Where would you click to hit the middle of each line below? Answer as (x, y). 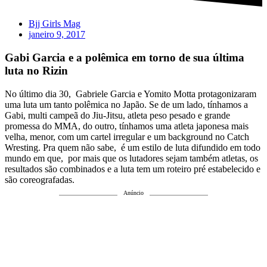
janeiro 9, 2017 (57, 35)
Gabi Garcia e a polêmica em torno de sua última (125, 57)
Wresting (21, 147)
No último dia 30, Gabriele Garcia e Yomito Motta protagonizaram (131, 94)
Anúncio (133, 193)
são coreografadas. (40, 179)
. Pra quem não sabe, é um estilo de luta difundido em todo (149, 147)
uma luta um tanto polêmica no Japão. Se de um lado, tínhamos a (126, 104)
